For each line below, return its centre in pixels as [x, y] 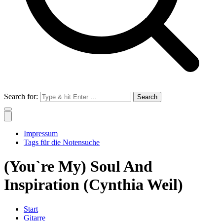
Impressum [41, 133]
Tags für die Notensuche [62, 142]
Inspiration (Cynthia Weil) [93, 185]
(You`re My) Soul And [78, 166]
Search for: [21, 96]
